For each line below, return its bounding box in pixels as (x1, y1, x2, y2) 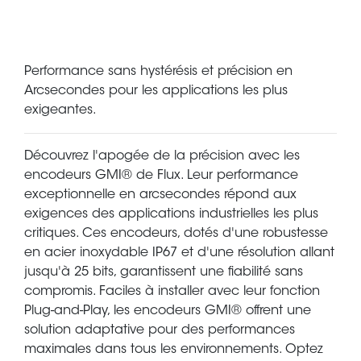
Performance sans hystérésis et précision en (24, 65, 293, 79)
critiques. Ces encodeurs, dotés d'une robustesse (24, 227, 328, 241)
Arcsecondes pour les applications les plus (24, 85, 288, 98)
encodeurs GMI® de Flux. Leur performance (24, 169, 298, 183)
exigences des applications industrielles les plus (24, 208, 318, 222)
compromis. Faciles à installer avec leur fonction (24, 285, 320, 299)
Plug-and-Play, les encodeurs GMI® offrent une (24, 305, 311, 318)
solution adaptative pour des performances (24, 324, 295, 338)
